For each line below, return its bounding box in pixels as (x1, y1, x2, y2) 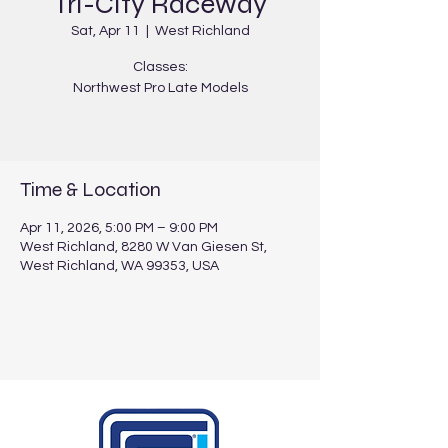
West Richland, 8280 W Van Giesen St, (20, 240, 267, 254)
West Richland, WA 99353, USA (20, 259, 219, 273)
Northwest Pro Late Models (72, 81, 248, 95)
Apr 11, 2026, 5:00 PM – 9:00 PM (20, 221, 218, 235)
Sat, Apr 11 (70, 24, 140, 38)
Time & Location (20, 177, 161, 202)
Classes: (132, 60, 188, 74)
